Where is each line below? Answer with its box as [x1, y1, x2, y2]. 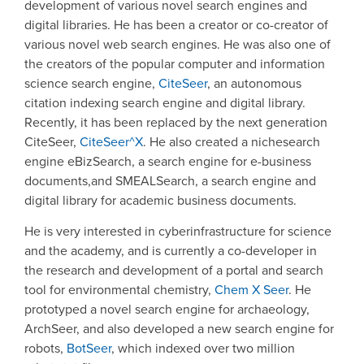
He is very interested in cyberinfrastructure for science [24, 222, 331, 241]
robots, [24, 339, 67, 358]
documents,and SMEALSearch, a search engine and [24, 171, 316, 190]
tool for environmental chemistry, [24, 280, 214, 300]
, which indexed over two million [111, 339, 295, 358]
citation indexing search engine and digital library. [24, 93, 309, 112]
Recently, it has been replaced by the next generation [24, 112, 327, 132]
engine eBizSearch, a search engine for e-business [24, 151, 311, 171]
